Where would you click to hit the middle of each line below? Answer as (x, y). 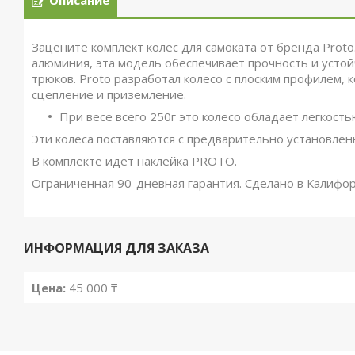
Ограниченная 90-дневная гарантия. (137, 183)
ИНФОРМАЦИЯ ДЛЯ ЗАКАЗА (116, 248)
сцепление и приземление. (109, 94)
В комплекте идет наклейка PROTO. (134, 161)
